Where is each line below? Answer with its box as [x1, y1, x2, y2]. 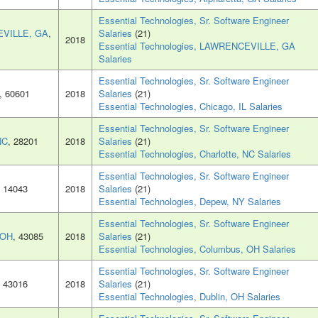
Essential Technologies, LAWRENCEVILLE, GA [99, 39, 295, 53]
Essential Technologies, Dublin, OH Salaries [99, 290, 280, 304]
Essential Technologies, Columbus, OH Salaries [99, 242, 296, 256]
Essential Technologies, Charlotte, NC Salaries [99, 147, 291, 161]
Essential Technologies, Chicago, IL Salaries [99, 99, 283, 114]
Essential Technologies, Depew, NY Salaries [99, 194, 281, 209]
